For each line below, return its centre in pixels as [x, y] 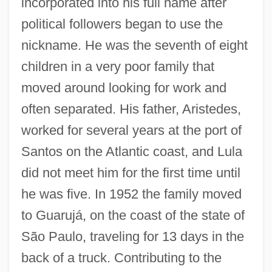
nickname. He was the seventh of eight [134, 45]
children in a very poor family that [117, 66]
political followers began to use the [122, 24]
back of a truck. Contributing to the [121, 257]
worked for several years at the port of [131, 130]
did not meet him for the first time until [131, 172]
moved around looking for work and [124, 87]
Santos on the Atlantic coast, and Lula [131, 151]
